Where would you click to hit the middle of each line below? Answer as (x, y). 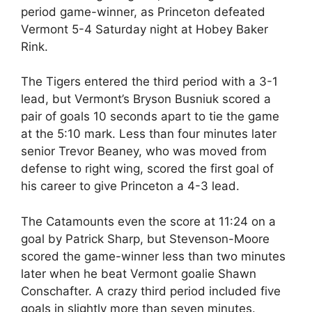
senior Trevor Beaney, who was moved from (144, 151)
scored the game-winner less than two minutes (153, 256)
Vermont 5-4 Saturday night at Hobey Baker (145, 29)
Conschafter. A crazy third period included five (151, 291)
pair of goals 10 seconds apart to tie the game (150, 116)
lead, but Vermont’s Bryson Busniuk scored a (146, 99)
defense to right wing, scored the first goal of (147, 169)
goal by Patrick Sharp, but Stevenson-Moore (145, 239)
